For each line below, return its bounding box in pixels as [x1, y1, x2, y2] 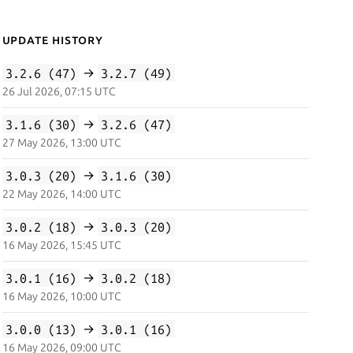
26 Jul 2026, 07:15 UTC [2, 85, 116, 98]
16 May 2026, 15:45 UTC [2, 239, 121, 251]
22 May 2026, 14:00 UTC [2, 188, 121, 200]
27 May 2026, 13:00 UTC [2, 136, 121, 149]
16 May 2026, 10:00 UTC [2, 290, 121, 303]
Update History [2, 32, 103, 46]
